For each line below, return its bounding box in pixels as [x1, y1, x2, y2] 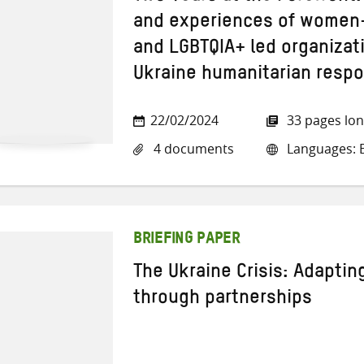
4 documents [150, 140, 234, 158]
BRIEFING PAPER [133, 236, 240, 245]
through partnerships [133, 295, 312, 305]
